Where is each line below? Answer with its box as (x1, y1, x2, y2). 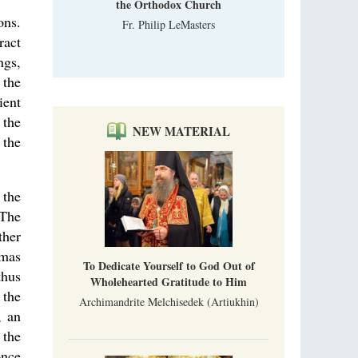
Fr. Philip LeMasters (122, 16, 215, 32)
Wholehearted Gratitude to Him (90, 272, 247, 290)
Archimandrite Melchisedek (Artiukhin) (78, 293, 259, 309)
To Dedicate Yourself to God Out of (82, 257, 255, 274)
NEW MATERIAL (133, 121, 230, 140)
